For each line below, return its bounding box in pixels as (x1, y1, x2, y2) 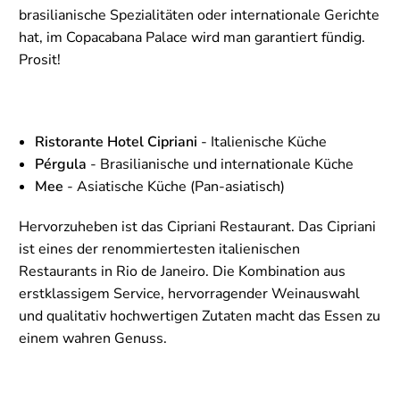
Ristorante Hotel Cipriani (35, 132, 197, 153)
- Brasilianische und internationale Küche (87, 154, 354, 175)
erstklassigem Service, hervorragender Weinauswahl (19, 284, 360, 304)
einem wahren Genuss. (19, 329, 167, 349)
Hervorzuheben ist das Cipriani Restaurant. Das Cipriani (19, 217, 376, 237)
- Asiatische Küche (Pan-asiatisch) (63, 177, 285, 197)
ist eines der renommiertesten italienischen (19, 239, 300, 260)
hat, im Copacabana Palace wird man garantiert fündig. (19, 28, 365, 48)
